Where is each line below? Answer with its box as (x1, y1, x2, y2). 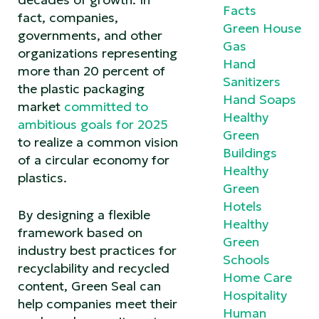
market (18, 98, 64, 115)
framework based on (18, 224, 142, 241)
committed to (64, 98, 148, 115)
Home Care (223, 268, 292, 286)
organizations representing (18, 44, 177, 61)
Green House (223, 19, 301, 36)
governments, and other (18, 26, 162, 43)
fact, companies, (18, 9, 118, 26)
